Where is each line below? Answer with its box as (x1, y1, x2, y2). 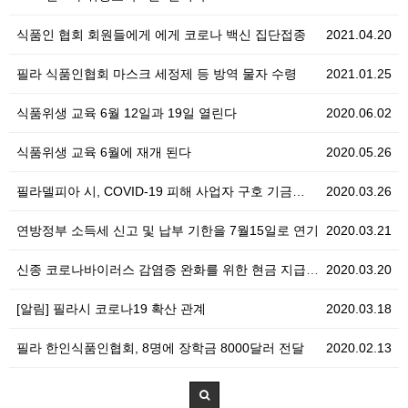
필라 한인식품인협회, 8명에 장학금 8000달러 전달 (16, 341, 304, 355)
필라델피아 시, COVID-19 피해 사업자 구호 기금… (16, 184, 305, 199)
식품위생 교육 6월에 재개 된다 (16, 145, 191, 159)
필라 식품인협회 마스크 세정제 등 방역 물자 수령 (16, 66, 297, 81)
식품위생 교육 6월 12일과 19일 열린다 (16, 106, 237, 120)
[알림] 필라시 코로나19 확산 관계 (16, 301, 206, 316)
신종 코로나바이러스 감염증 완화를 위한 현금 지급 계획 (16, 262, 306, 277)
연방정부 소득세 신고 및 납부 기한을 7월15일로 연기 (16, 223, 319, 238)
